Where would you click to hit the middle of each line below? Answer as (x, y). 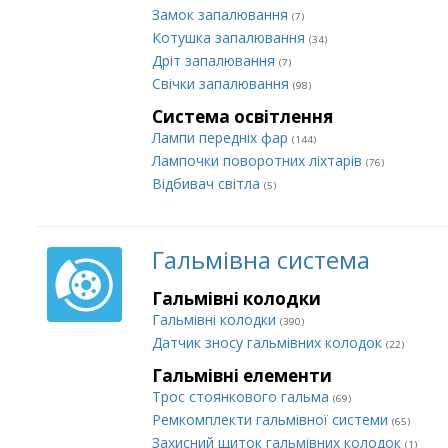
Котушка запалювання (230, 37)
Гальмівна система (261, 259)
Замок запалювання (222, 14)
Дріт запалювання (215, 60)
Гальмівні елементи (242, 375)
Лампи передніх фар (222, 137)
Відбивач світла (208, 183)
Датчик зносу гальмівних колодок (269, 342)
